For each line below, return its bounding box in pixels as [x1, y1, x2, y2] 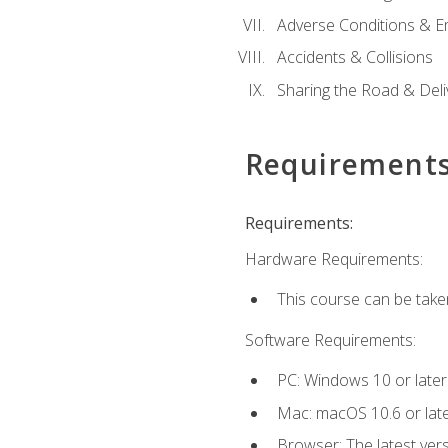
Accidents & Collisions [276, 46, 433, 69]
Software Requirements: [244, 328, 416, 351]
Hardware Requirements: [244, 248, 423, 271]
